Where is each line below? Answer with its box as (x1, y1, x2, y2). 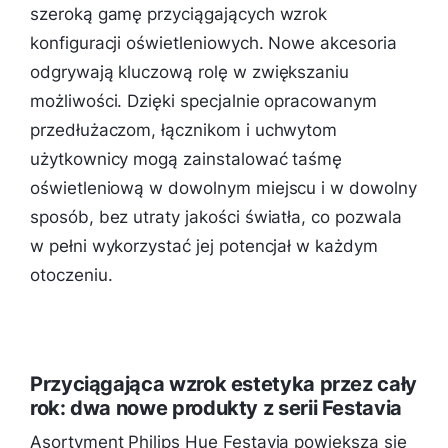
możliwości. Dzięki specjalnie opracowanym (30, 91, 377, 112)
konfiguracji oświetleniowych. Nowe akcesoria (30, 33, 397, 54)
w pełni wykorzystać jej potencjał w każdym (30, 236, 378, 257)
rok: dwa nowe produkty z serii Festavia (30, 395, 402, 420)
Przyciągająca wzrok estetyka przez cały (30, 371, 417, 396)
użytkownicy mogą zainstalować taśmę (30, 149, 343, 170)
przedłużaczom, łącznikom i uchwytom (30, 120, 338, 141)
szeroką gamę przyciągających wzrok (30, 4, 328, 25)
